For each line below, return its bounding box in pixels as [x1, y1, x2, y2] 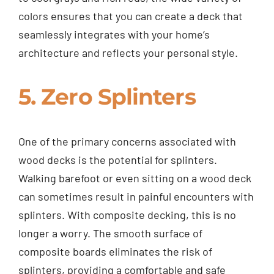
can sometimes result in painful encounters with [18, 190, 254, 204]
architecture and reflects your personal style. [18, 46, 238, 60]
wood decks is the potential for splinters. [18, 153, 217, 167]
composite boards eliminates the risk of [18, 245, 212, 259]
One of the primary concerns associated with [18, 135, 236, 149]
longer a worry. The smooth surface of [18, 226, 202, 240]
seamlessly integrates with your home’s [18, 28, 210, 42]
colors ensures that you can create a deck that [18, 9, 243, 23]
